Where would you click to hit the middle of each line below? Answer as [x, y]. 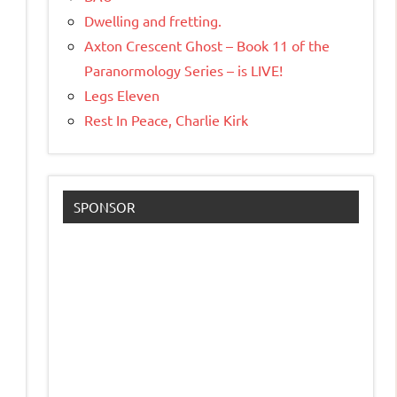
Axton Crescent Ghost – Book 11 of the [207, 46]
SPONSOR [104, 207]
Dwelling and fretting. [153, 21]
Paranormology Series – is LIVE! [183, 70]
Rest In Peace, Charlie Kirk [166, 120]
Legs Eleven [122, 95]
